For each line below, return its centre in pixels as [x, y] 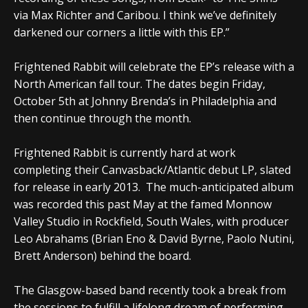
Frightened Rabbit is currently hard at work [125, 152]
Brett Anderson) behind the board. [102, 255]
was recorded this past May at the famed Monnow [143, 204]
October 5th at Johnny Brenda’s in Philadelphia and [145, 101]
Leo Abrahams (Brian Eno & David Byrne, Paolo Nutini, [154, 238]
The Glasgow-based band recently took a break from [150, 290]
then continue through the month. [102, 118]
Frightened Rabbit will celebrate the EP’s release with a [154, 66]
